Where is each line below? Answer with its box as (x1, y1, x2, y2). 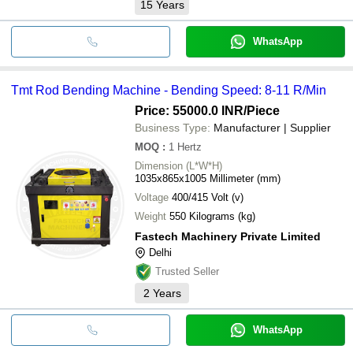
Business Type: (135, 121, 210, 134)
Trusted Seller (155, 265, 219, 277)
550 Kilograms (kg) (189, 210, 255, 222)
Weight (135, 210, 166, 222)
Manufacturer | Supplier (214, 121, 331, 134)
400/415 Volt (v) (172, 191, 243, 203)
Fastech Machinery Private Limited (135, 229, 321, 243)
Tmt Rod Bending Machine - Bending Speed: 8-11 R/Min (11, 83, 326, 97)
